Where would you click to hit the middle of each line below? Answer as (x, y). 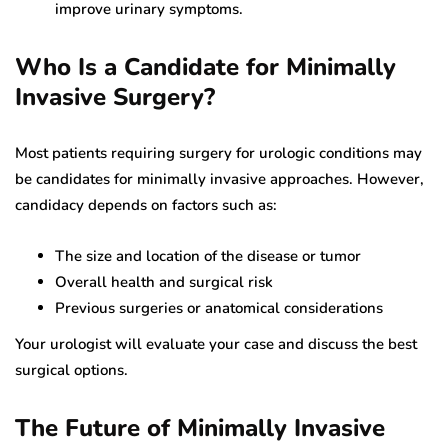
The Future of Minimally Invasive (200, 428)
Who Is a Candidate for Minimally (205, 67)
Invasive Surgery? (115, 97)
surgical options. (71, 370)
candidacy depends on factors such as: (146, 205)
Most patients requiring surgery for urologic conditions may (218, 153)
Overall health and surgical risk (164, 282)
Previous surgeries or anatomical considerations (219, 308)
